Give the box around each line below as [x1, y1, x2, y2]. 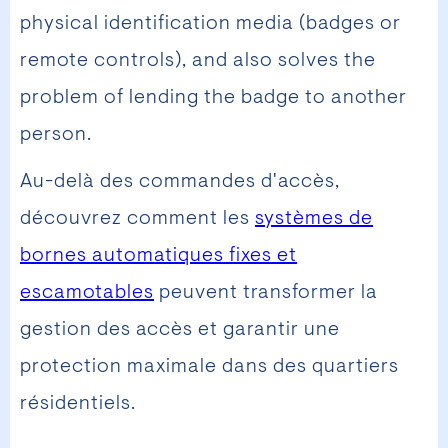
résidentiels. [20, 394, 136, 415]
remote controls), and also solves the [20, 51, 376, 72]
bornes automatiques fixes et [20, 246, 297, 267]
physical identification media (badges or [20, 14, 401, 35]
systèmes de [255, 209, 373, 230]
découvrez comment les [20, 209, 255, 230]
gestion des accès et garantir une [20, 320, 340, 341]
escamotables [20, 283, 154, 304]
